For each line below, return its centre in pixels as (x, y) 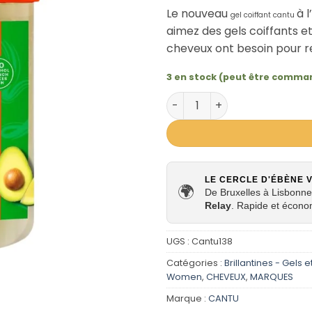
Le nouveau (198, 14)
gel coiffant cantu (264, 15)
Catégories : (195, 263)
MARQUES (272, 276)
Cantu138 (212, 241)
